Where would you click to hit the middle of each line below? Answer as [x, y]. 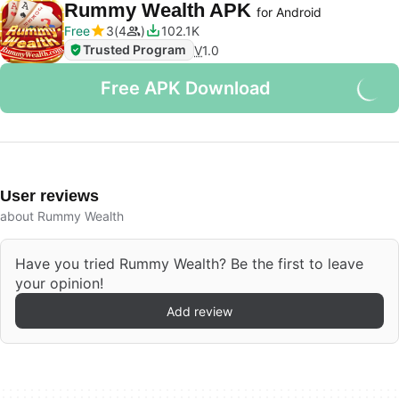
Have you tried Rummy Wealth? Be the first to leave [189, 264]
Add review [199, 311]
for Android [289, 12]
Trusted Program [134, 49]
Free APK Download [185, 88]
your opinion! [59, 283]
